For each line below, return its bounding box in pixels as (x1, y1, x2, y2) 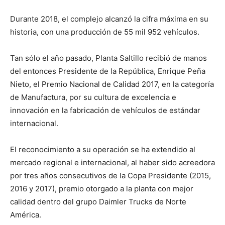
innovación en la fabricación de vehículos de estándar (10, 105, 200, 115)
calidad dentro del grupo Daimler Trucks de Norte (10, 197, 186, 206)
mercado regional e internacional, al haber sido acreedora (10, 158, 215, 167)
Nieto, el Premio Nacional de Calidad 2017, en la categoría (10, 79, 214, 89)
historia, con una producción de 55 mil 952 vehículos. (10, 27, 199, 37)
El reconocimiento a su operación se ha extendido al (10, 145, 195, 154)
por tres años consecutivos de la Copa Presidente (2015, (10, 171, 211, 180)
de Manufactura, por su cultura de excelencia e (10, 92, 176, 102)
